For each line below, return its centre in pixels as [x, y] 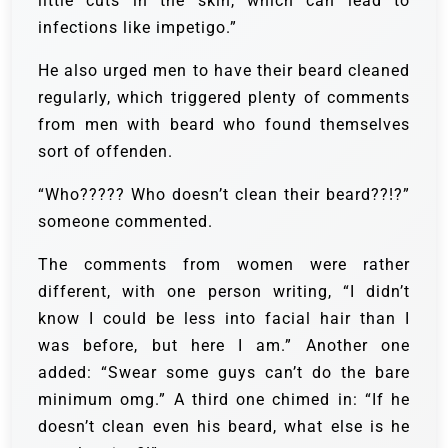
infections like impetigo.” [137, 27]
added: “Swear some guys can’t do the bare [224, 372]
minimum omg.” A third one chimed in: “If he [224, 399]
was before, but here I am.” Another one [224, 345]
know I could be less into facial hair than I [224, 318]
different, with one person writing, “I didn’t [224, 291]
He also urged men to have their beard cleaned [224, 70]
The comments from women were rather [224, 264]
